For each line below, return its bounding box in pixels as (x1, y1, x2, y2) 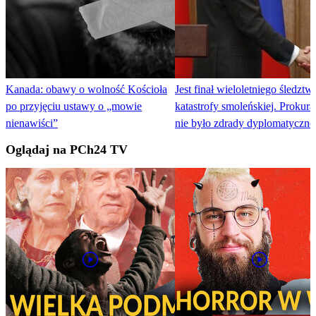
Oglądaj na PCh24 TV (6, 142, 128, 157)
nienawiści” (6, 117, 58, 130)
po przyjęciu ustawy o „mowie (6, 100, 142, 113)
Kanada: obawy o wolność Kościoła (6, 83, 167, 96)
